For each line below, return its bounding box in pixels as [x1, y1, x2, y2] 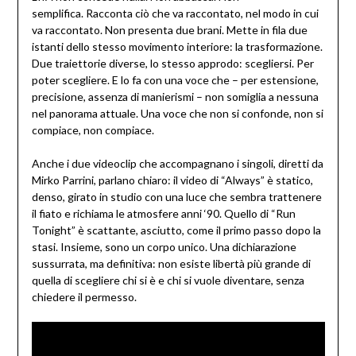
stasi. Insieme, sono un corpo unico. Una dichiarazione [31, 240, 296, 254]
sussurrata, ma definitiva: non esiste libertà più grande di [31, 257, 311, 271]
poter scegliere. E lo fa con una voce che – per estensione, [31, 73, 319, 87]
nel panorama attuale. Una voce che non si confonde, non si [31, 106, 323, 121]
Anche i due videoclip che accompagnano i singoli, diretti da [31, 157, 323, 171]
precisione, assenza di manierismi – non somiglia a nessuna [31, 90, 319, 104]
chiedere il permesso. [31, 290, 137, 304]
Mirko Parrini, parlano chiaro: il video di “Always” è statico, [31, 173, 313, 188]
